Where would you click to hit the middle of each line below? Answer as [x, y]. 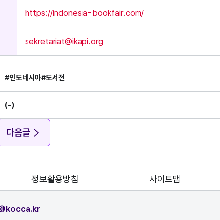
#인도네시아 [23, 78]
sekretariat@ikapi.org [64, 41]
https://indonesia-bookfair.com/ [85, 13]
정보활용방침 [55, 179]
